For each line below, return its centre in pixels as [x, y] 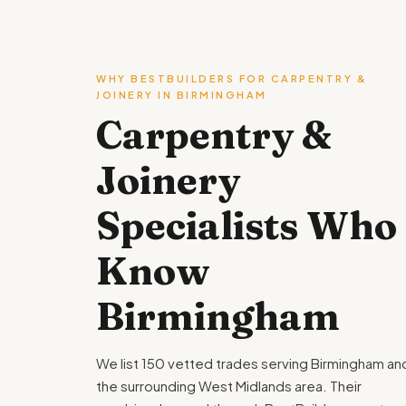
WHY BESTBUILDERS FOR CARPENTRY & [232, 78]
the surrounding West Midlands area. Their [229, 386]
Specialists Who [246, 226]
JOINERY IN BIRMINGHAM [182, 95]
